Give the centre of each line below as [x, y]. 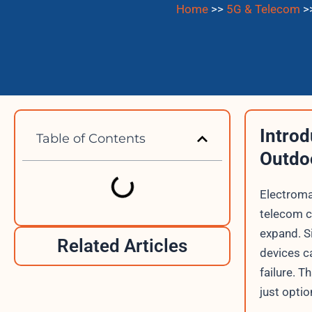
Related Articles [122, 245]
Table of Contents [91, 138]
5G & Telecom [263, 9]
